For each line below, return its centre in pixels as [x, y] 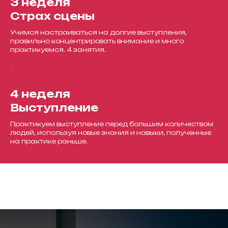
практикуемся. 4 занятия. [58, 50]
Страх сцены [52, 16]
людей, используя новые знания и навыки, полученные [111, 133]
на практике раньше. [49, 141]
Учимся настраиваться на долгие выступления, [98, 32]
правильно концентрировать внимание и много [97, 41]
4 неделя [40, 94]
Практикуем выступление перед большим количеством [112, 124]
